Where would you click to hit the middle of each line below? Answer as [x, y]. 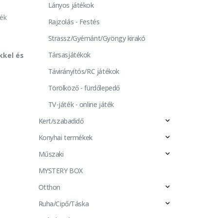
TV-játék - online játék [81, 104]
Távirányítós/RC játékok [83, 71]
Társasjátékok [69, 54]
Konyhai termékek [65, 137]
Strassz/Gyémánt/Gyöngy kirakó [97, 38]
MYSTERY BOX [60, 170]
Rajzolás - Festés [74, 21]
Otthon [49, 187]
